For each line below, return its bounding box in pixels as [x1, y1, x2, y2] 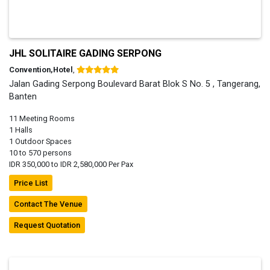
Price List [14, 178, 48, 187]
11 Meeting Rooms [9, 113, 75, 123]
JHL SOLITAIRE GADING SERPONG [9, 47, 162, 59]
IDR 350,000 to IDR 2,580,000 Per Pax [9, 159, 133, 169]
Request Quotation [14, 220, 80, 230]
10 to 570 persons [9, 148, 72, 157]
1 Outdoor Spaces [9, 136, 72, 146]
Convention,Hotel [9, 64, 73, 74]
